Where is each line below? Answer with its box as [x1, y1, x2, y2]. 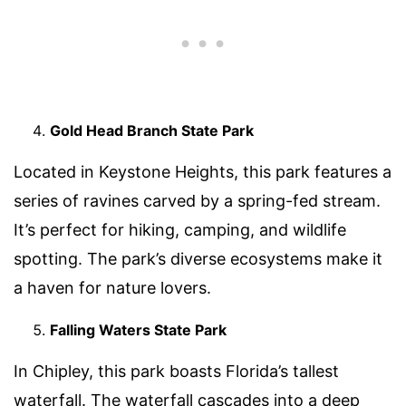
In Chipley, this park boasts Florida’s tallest [14, 361, 339, 381]
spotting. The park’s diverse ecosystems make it [14, 248, 382, 268]
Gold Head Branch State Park [50, 121, 254, 140]
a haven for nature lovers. [14, 277, 211, 297]
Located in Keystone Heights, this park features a [14, 161, 391, 181]
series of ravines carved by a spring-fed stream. [14, 190, 381, 210]
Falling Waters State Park [50, 320, 227, 339]
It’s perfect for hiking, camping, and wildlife [14, 219, 346, 239]
